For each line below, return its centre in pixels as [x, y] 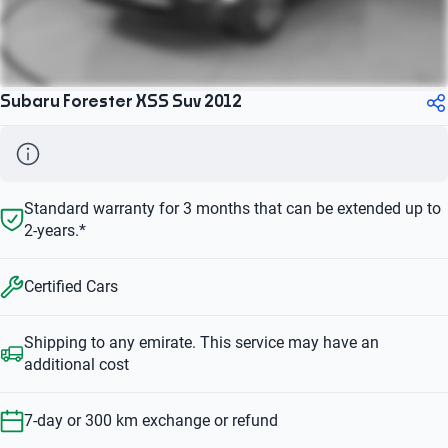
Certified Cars [71, 286]
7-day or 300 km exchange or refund [151, 420]
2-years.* [55, 230]
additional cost [76, 364]
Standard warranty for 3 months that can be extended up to [232, 208]
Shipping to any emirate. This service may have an [201, 342]
